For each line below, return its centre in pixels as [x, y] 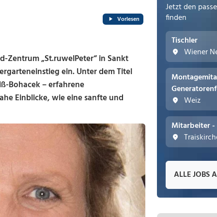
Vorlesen [128, 19]
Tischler [185, 41]
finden [176, 18]
